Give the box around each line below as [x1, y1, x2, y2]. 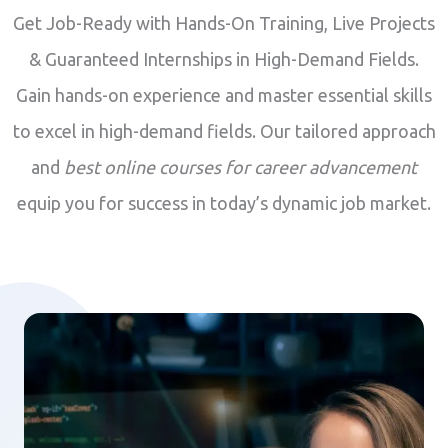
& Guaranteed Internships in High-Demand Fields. [29, 48, 419, 69]
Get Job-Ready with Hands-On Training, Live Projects [13, 12, 435, 33]
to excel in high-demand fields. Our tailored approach [12, 120, 436, 141]
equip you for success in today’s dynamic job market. [17, 192, 431, 213]
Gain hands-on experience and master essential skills [16, 84, 432, 105]
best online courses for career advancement [64, 156, 417, 177]
